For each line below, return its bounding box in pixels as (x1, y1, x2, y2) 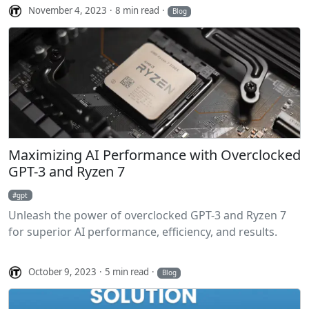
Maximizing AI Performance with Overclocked (8, 145, 301, 164)
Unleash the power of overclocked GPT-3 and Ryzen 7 (8, 207, 286, 223)
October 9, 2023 (28, 266, 97, 279)
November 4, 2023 (28, 4, 108, 17)
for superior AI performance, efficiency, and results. (8, 223, 277, 239)
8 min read (115, 4, 160, 17)
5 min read (105, 266, 150, 279)
